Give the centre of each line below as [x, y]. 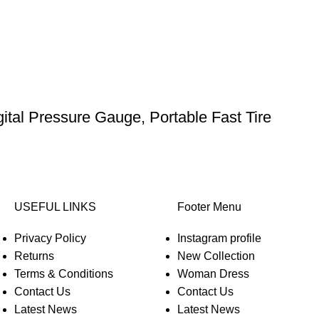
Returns [34, 256]
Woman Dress [213, 274]
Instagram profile [219, 238]
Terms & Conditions [64, 274]
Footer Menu [209, 207]
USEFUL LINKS [55, 207]
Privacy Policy [50, 238]
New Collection [216, 256]
